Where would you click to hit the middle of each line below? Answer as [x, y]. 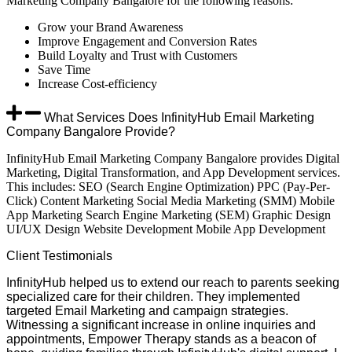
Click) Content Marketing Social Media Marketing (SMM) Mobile [170, 200]
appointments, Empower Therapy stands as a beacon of [161, 339]
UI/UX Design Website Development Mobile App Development [166, 229]
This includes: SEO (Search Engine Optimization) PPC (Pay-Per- [168, 186]
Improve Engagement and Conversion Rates [147, 41]
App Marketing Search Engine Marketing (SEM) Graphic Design [169, 214]
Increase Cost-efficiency [97, 83]
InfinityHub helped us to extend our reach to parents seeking [173, 282]
